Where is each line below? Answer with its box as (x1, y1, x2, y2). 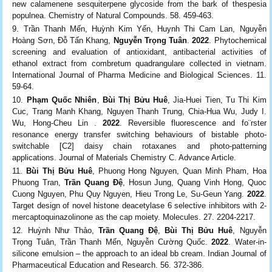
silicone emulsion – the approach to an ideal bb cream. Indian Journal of (12, 248, 267, 258)
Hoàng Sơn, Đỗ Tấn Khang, (12, 35, 114, 45)
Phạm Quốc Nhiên (26, 95, 97, 104)
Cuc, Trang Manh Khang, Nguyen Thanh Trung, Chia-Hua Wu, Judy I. (12, 106, 267, 116)
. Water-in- (228, 237, 267, 246)
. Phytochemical (209, 35, 267, 45)
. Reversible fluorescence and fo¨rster (120, 118, 267, 127)
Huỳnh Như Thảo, (27, 225, 98, 235)
